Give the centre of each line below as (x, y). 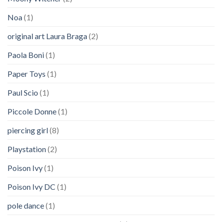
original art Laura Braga (47, 36)
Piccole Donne (32, 111)
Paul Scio (23, 92)
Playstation (27, 149)
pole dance (26, 205)
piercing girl (28, 130)
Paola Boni (26, 55)
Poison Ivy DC (31, 186)
